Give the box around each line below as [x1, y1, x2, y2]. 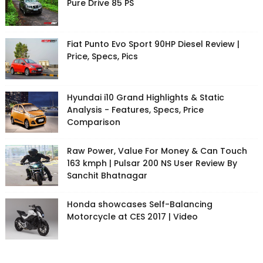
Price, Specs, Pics [66, 50, 138, 63]
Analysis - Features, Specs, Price [66, 104, 204, 116]
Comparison [66, 116, 120, 129]
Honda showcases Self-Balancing [66, 198, 213, 211]
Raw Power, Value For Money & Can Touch [66, 145, 247, 157]
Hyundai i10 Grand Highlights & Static [66, 92, 224, 104]
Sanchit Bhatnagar [66, 170, 147, 182]
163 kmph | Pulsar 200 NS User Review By [66, 157, 237, 170]
